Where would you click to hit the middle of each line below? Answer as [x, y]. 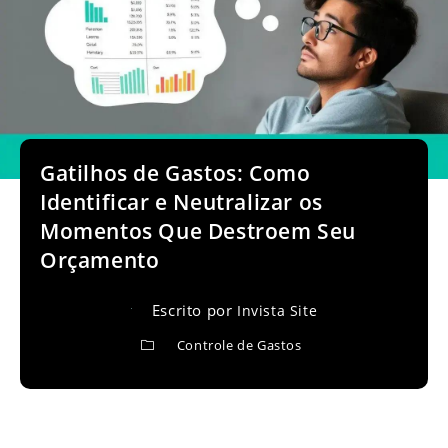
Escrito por [194, 310]
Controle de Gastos [239, 345]
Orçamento [100, 260]
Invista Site [277, 310]
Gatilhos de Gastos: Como [175, 173]
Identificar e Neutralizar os [181, 202]
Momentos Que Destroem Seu [198, 231]
